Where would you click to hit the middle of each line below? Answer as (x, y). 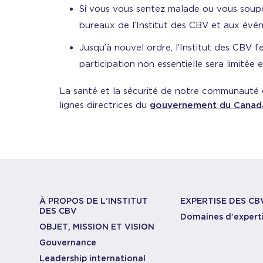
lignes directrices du (104, 105)
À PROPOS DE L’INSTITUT (94, 201)
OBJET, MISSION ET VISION (97, 227)
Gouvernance (68, 242)
